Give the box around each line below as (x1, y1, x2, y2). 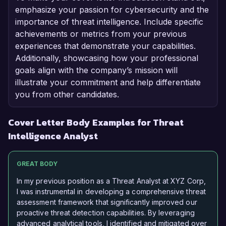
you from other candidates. (15, 89, 119, 100)
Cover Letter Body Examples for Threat (8, 116, 184, 130)
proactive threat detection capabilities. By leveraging (17, 208, 195, 217)
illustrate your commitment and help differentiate (15, 77, 201, 88)
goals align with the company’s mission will (15, 65, 178, 76)
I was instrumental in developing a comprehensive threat (17, 187, 206, 196)
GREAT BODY (17, 160, 58, 168)
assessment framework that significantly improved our (17, 198, 197, 207)
